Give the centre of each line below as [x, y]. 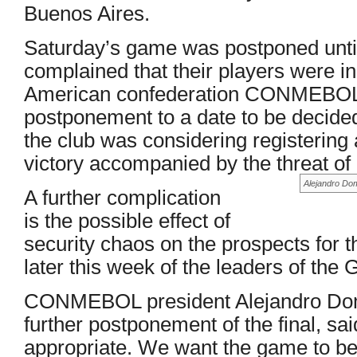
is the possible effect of [127, 220]
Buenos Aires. [87, 13]
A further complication [122, 197]
